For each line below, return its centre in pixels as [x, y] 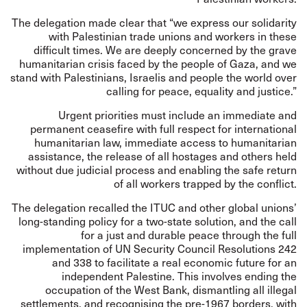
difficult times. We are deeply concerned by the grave [165, 50]
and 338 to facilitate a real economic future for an [174, 262]
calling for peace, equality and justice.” [201, 91]
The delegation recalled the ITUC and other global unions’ [154, 207]
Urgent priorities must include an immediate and [177, 115]
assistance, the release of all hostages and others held [162, 156]
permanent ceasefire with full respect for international [163, 128]
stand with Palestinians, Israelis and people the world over [153, 77]
